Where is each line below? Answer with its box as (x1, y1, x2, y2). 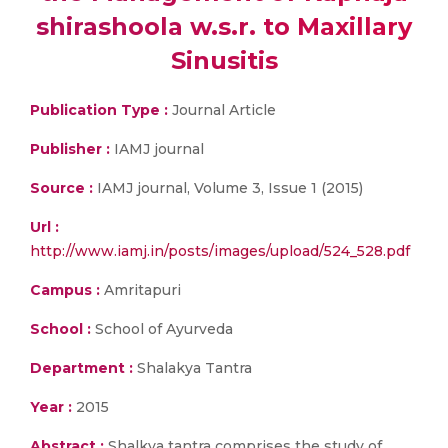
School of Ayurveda (91, 320, 233, 338)
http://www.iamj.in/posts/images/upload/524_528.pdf (30, 242, 410, 260)
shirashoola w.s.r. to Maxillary (36, 12, 412, 41)
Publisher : (30, 140, 114, 158)
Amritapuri (100, 281, 181, 299)
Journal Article (168, 101, 276, 119)
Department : (30, 359, 133, 377)
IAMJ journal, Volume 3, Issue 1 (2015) (93, 179, 363, 197)
